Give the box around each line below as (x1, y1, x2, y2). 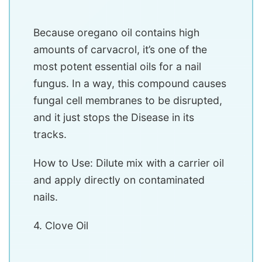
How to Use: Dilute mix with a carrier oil (33, 157, 224, 170)
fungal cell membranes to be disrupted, (33, 94, 222, 107)
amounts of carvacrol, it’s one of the (33, 43, 207, 56)
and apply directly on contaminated (33, 174, 205, 187)
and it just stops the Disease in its (33, 111, 194, 124)
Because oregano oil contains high (33, 26, 199, 39)
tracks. (33, 128, 67, 141)
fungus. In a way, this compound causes (33, 77, 226, 90)
